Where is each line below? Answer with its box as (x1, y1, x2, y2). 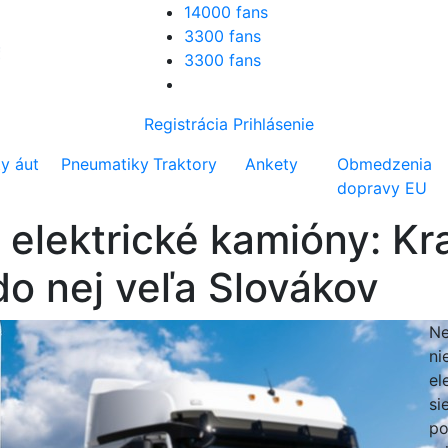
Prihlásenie (233, 114, 314, 134)
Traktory (153, 154, 218, 174)
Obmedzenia (337, 154, 433, 174)
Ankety (245, 154, 299, 174)
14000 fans (184, 2, 268, 22)
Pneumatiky (61, 154, 150, 174)
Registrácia (144, 114, 228, 134)
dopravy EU (337, 178, 428, 198)
